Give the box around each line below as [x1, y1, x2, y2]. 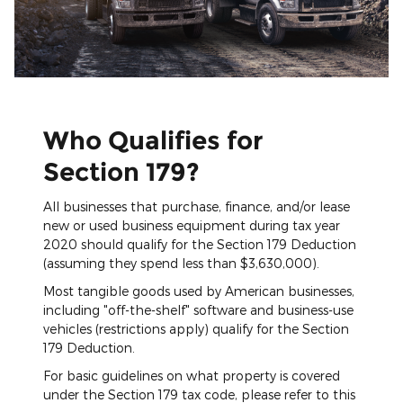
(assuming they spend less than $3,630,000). [43, 255, 319, 272]
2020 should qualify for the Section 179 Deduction [43, 237, 356, 253]
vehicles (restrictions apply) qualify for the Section [43, 321, 349, 337]
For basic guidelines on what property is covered [43, 368, 340, 384]
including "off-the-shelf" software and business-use [43, 302, 354, 318]
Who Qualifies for [43, 124, 264, 156]
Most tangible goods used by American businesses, [43, 283, 354, 300]
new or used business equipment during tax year [43, 218, 340, 234]
